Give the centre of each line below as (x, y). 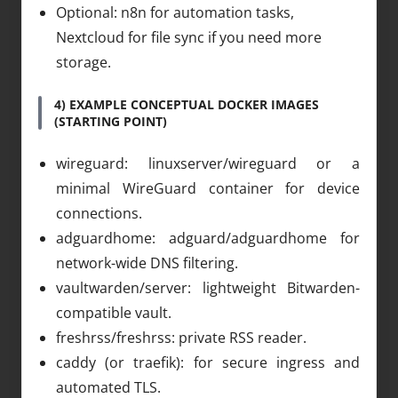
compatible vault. (114, 312)
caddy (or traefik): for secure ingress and (208, 362)
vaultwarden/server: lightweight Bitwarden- (208, 287)
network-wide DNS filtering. (147, 263)
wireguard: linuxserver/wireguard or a (208, 163)
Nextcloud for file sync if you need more (189, 37)
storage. (84, 62)
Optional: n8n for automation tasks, (175, 12)
